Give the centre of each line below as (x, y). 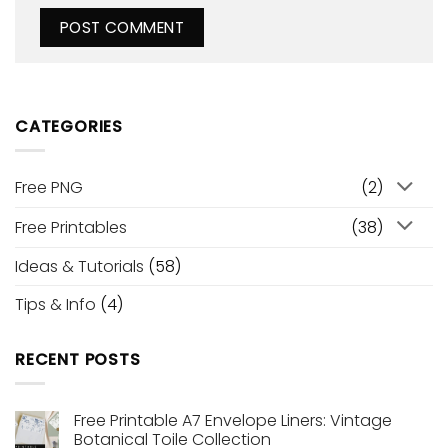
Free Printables (71, 227)
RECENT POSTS (78, 359)
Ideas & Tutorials (79, 266)
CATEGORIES (69, 126)
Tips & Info (55, 304)
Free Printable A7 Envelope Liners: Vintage (233, 421)
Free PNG (49, 188)
